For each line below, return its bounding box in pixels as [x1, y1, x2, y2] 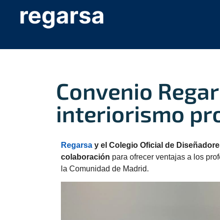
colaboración [61, 153, 110, 161]
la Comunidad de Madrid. [61, 165, 149, 173]
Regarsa [61, 141, 92, 149]
